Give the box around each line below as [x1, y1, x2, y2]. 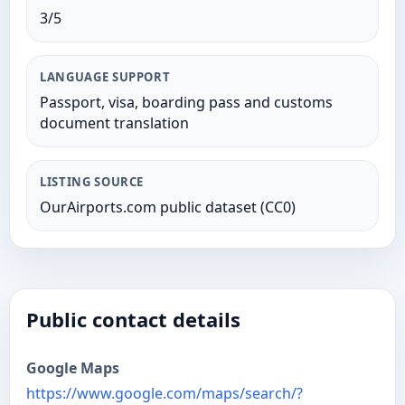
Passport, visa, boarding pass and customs [40, 92, 333, 112]
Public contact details [26, 306, 240, 333]
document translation [40, 113, 189, 133]
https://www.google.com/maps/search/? [26, 383, 303, 403]
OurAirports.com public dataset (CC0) [40, 197, 296, 217]
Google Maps [26, 358, 119, 378]
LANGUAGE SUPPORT [40, 69, 171, 85]
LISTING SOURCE [40, 174, 145, 190]
